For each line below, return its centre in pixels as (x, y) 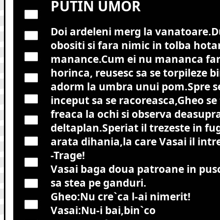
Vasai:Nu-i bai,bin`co (103, 210)
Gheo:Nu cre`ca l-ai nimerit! (120, 196)
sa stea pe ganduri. (98, 182)
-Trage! (68, 155)
